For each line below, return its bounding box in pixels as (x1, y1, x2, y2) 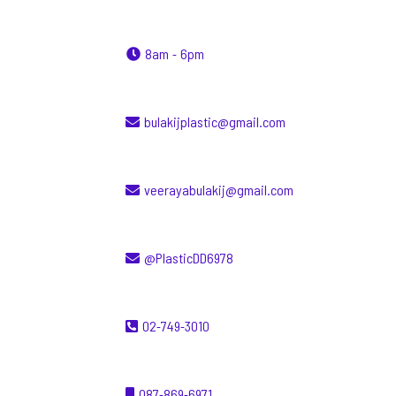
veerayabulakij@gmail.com (144, 179, 293, 202)
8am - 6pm (145, 43, 204, 65)
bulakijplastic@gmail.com (144, 111, 286, 133)
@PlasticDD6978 (144, 247, 233, 270)
